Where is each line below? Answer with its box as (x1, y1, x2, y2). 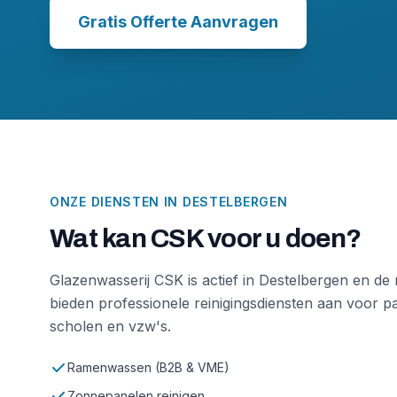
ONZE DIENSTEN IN (50, 194, 183, 209)
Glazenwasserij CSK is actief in (50, 271, 259, 289)
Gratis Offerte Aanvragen (78, 12, 278, 31)
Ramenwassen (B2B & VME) (67, 360, 230, 375)
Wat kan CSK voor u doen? (50, 224, 361, 253)
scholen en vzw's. (50, 317, 171, 335)
